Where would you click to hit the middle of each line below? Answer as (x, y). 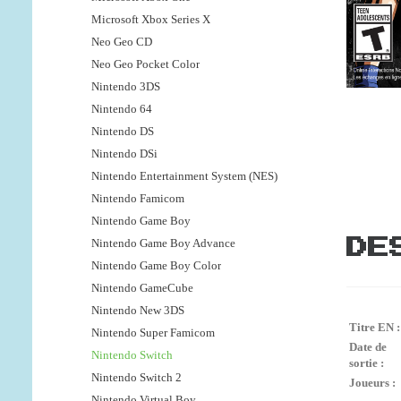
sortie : (367, 363)
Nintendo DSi (124, 154)
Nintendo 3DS (126, 87)
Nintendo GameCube (142, 288)
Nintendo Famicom (138, 199)
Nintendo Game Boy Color (156, 266)
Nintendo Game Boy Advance (163, 243)
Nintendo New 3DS (138, 311)
